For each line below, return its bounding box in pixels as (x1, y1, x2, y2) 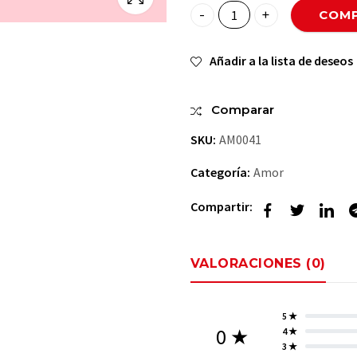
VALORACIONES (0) (190, 255, 326, 271)
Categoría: (190, 163, 253, 180)
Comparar (210, 101, 275, 117)
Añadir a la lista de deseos (209, 52, 353, 69)
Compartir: (190, 198, 253, 215)
